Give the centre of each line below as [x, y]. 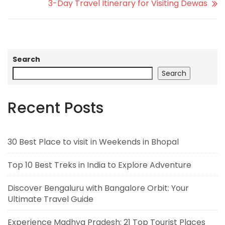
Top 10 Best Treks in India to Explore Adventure [99, 165]
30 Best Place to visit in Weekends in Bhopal [93, 142]
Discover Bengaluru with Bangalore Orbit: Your [98, 188]
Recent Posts [55, 108]
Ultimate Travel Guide [50, 199]
